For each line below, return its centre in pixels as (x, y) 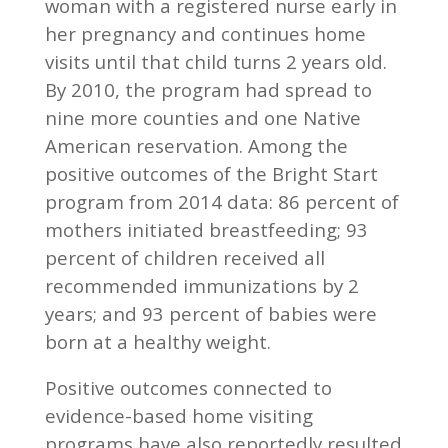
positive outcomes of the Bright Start (211, 173)
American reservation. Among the (196, 145)
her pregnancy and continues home (205, 33)
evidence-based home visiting (178, 415)
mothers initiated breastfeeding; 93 (206, 229)
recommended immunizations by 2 (201, 285)
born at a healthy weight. (157, 341)
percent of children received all (184, 257)
